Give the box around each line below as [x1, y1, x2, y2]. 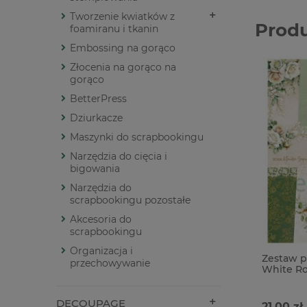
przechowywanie [70, 257, 150, 270]
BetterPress [70, 93, 127, 106]
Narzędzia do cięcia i [70, 150, 167, 163]
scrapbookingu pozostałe [70, 194, 191, 207]
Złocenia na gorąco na [70, 61, 176, 74]
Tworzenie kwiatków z [70, 10, 175, 23]
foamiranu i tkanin [70, 23, 158, 36]
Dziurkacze [70, 112, 123, 125]
